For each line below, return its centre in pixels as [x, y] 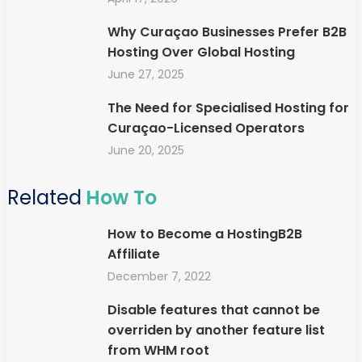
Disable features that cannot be [213, 309]
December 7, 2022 [159, 276]
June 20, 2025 [145, 150]
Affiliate [133, 254]
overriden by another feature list [216, 330]
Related [44, 197]
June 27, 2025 [145, 74]
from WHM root [158, 350]
